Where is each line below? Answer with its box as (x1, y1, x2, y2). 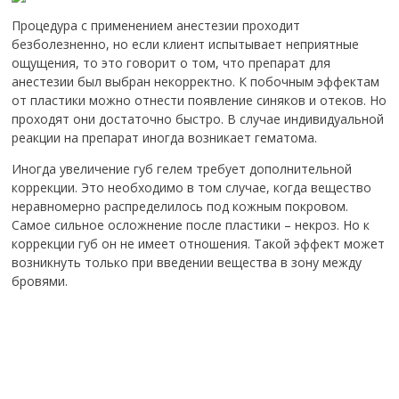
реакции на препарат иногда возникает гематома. (12, 129, 318, 146)
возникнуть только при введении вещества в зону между (12, 254, 362, 271)
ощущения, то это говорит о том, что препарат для (12, 54, 331, 71)
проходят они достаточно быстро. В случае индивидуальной (12, 110, 385, 127)
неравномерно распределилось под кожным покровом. (12, 198, 349, 215)
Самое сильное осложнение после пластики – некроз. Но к (12, 216, 370, 233)
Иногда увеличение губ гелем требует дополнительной (12, 160, 353, 177)
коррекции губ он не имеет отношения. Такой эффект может (12, 235, 386, 252)
